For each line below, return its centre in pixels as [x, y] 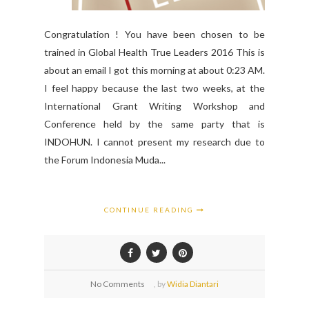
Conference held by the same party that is [154, 124]
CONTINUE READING [150, 210]
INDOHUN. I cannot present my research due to [154, 142]
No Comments [118, 284]
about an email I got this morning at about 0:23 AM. [154, 70]
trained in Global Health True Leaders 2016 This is [154, 52]
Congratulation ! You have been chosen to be [154, 34]
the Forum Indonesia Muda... [105, 160]
